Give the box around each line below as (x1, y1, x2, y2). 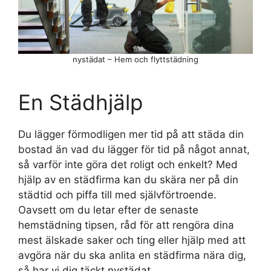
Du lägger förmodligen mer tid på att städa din (18, 128, 244, 140)
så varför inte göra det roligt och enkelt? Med (18, 158, 238, 171)
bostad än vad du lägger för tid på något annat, (18, 143, 250, 155)
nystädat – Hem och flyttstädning (73, 54, 198, 64)
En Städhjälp (18, 89, 143, 115)
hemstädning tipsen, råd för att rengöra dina (18, 218, 234, 231)
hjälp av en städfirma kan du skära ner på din (18, 173, 238, 186)
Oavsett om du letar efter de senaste (18, 203, 198, 216)
